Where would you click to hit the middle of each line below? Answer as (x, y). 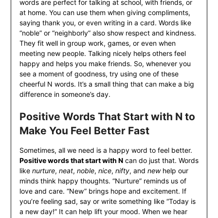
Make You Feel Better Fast (84, 131)
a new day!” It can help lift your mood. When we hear (103, 212)
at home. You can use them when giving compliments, (105, 13)
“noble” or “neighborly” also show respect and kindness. (108, 33)
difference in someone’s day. (65, 94)
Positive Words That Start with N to (107, 117)
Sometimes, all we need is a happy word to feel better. (106, 150)
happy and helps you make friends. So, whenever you (105, 64)
